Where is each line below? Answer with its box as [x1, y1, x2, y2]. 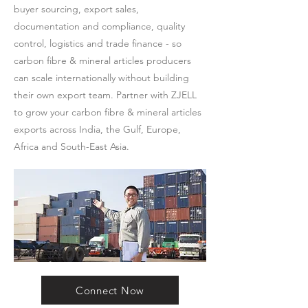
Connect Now [75, 283, 145, 297]
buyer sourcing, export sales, [14, 3, 139, 15]
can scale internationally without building [14, 71, 189, 84]
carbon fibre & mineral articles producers [14, 54, 191, 67]
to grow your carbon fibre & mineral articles [14, 106, 201, 118]
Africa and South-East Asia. [14, 140, 129, 153]
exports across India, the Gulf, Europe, [14, 123, 181, 135]
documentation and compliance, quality [14, 20, 185, 32]
